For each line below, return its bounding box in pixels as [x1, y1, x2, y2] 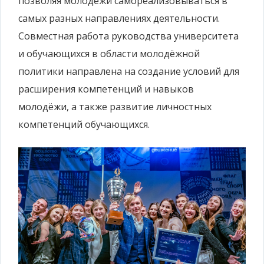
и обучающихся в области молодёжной [18, 47, 200, 60]
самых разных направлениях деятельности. [18, 12, 220, 25]
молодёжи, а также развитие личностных [18, 100, 212, 113]
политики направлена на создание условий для [18, 65, 239, 78]
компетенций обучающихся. [18, 118, 150, 131]
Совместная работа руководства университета [18, 29, 239, 42]
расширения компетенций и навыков [18, 82, 194, 95]
